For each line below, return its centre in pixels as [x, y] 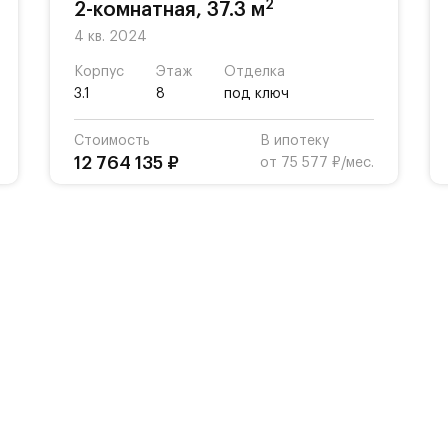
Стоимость [112, 141]
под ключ [256, 94]
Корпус [99, 72]
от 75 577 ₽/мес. [317, 163]
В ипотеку [294, 141]
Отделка [254, 72]
